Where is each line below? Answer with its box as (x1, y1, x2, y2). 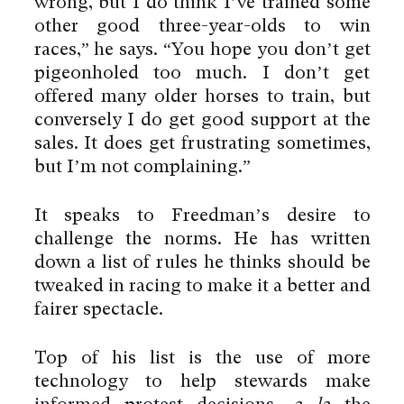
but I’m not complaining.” (33, 159, 251, 178)
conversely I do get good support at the (33, 112, 371, 131)
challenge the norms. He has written (33, 231, 371, 250)
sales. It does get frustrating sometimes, (33, 135, 371, 154)
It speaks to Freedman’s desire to (33, 207, 371, 226)
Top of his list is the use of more (33, 350, 371, 369)
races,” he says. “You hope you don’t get (33, 41, 371, 60)
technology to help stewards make (33, 373, 371, 392)
